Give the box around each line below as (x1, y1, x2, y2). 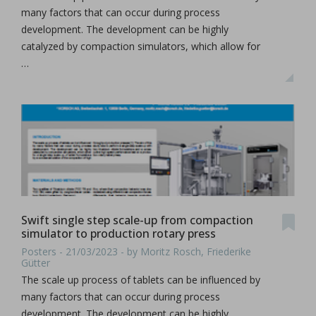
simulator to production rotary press (21, 226, 216, 241)
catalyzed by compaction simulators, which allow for (21, 39, 260, 53)
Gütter (21, 255, 50, 269)
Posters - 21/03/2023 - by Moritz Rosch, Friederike (21, 244, 251, 258)
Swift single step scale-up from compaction (21, 212, 253, 228)
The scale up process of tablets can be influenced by (21, 272, 260, 286)
